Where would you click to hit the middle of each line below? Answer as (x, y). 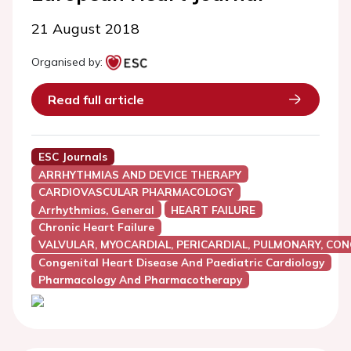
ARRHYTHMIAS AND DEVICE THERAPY (139, 175)
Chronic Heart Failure (96, 227)
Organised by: (67, 62)
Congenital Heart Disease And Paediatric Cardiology (181, 262)
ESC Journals (72, 157)
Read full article (96, 100)
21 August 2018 (85, 29)
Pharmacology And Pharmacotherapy (140, 280)
